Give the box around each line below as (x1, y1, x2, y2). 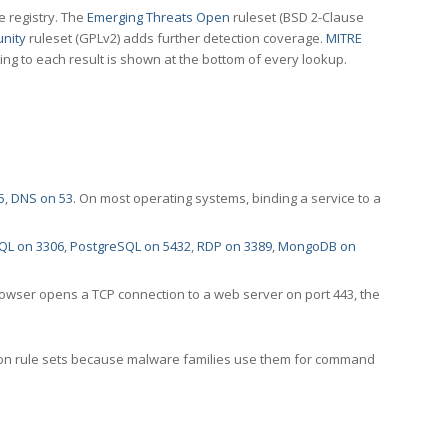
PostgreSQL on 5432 (70, 237, 191, 256)
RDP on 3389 (197, 237, 272, 256)
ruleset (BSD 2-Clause (230, 8, 364, 27)
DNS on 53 (11, 189, 73, 208)
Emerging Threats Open (87, 8, 230, 27)
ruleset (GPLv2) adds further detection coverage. (26, 29, 326, 48)
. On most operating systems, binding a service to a (73, 189, 381, 208)
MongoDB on (278, 237, 356, 256)
